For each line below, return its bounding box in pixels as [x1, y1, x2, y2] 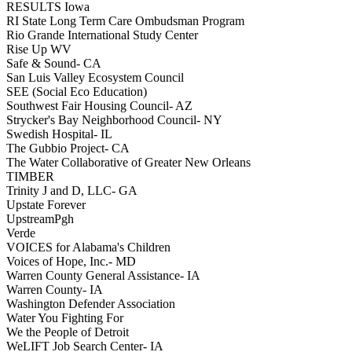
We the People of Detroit [6, 325, 129, 339]
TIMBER [6, 170, 54, 184]
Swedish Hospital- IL [6, 127, 112, 141]
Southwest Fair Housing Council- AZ [6, 99, 192, 113]
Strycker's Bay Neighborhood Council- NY [6, 113, 222, 127]
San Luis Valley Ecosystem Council [6, 71, 184, 85]
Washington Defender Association [6, 297, 175, 311]
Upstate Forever [6, 198, 86, 212]
